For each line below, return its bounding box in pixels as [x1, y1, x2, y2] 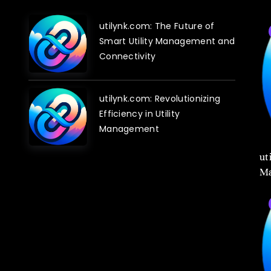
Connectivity [99, 50, 156, 62]
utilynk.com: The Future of [99, 19, 215, 32]
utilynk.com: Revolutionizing [99, 93, 221, 105]
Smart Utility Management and [99, 34, 235, 47]
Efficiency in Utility [99, 108, 180, 120]
